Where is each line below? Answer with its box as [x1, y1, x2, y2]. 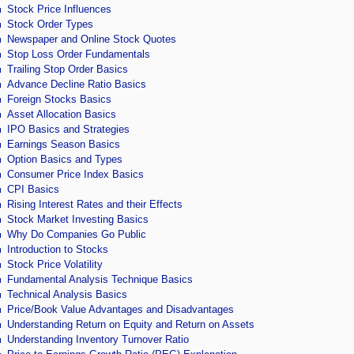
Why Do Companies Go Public [6, 228, 146, 240]
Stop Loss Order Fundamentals [6, 48, 150, 60]
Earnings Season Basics [6, 138, 120, 150]
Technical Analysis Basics [6, 288, 127, 300]
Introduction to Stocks [6, 243, 108, 255]
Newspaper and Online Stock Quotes [6, 33, 176, 45]
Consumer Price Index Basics [6, 168, 144, 180]
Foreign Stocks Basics [6, 93, 111, 105]
